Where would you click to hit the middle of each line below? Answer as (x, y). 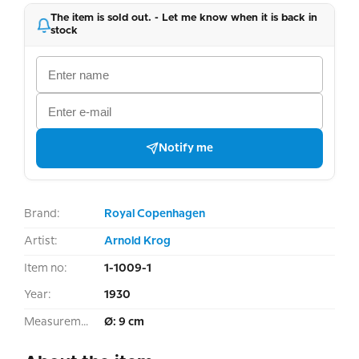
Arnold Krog (137, 241)
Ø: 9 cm (124, 322)
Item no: (46, 268)
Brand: (42, 214)
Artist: (41, 241)
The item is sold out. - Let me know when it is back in (184, 18)
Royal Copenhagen (155, 214)
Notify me (186, 148)
